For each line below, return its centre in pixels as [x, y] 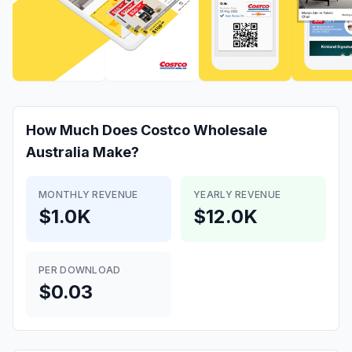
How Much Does [83, 130]
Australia [58, 152]
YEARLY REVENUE [237, 194]
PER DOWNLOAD [80, 270]
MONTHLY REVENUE [88, 194]
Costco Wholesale [204, 130]
